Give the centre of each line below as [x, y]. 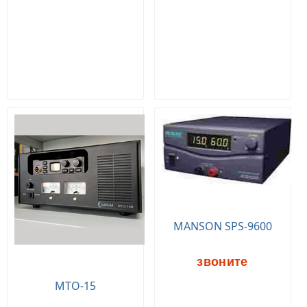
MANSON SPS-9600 [222, 226]
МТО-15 [75, 286]
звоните [222, 262]
